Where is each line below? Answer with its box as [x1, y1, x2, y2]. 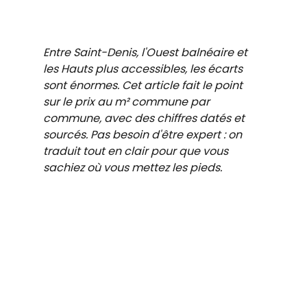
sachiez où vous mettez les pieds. [42, 160, 222, 176]
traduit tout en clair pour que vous [42, 143, 231, 160]
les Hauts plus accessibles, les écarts [42, 61, 245, 77]
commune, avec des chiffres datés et [42, 110, 247, 127]
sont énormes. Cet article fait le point [42, 77, 245, 94]
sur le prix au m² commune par [42, 94, 212, 110]
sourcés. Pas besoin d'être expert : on [42, 127, 245, 143]
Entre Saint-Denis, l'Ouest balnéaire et [42, 45, 250, 61]
